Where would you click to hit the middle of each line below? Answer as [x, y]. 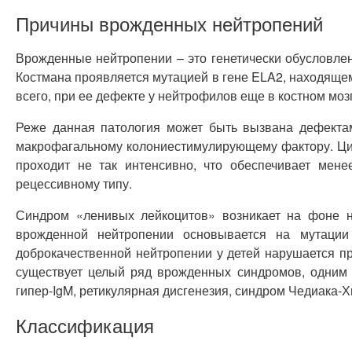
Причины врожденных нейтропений [169, 23]
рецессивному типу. [74, 183]
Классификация [85, 325]
